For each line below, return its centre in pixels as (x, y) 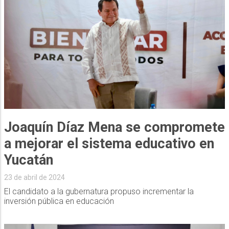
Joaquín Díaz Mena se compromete (114, 128)
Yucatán (28, 160)
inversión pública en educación (59, 201)
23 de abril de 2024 (34, 178)
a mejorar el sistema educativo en (109, 144)
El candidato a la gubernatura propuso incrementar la (99, 192)
